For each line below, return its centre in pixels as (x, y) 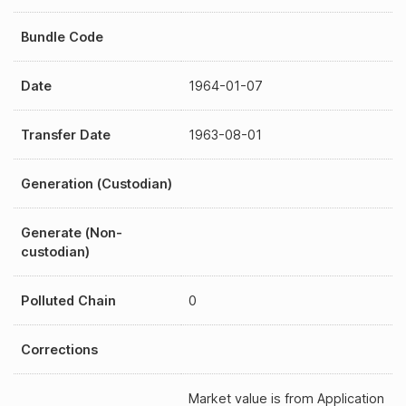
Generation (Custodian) (97, 184)
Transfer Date (66, 135)
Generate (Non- (72, 232)
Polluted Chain (68, 300)
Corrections (59, 349)
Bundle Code (62, 37)
